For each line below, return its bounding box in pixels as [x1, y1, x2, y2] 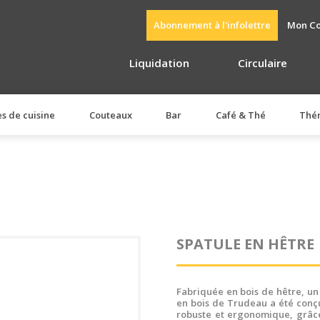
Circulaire [238, 55, 288, 70]
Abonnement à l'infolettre [153, 18, 271, 31]
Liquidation [129, 55, 189, 70]
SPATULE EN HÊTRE [176, 234, 314, 254]
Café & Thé [215, 108, 266, 121]
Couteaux [89, 108, 132, 121]
